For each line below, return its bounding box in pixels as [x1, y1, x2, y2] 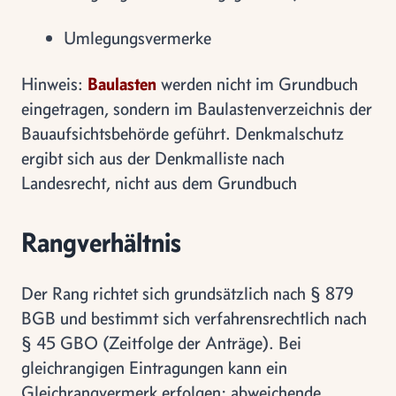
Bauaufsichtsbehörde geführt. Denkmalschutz [21, 122, 344, 144]
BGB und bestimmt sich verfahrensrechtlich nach [21, 307, 367, 329]
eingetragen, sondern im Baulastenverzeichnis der [21, 97, 372, 119]
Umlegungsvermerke [64, 27, 211, 49]
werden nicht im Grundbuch [156, 72, 358, 95]
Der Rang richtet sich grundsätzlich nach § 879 [21, 282, 354, 304]
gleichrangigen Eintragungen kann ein [21, 356, 287, 378]
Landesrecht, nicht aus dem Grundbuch [21, 171, 297, 194]
